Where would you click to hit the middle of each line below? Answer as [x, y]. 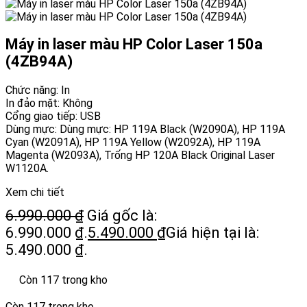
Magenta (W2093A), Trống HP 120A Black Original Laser [140, 156]
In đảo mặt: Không [49, 103]
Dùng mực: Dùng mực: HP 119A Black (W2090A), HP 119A [145, 130]
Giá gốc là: [122, 216]
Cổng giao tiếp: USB [53, 116]
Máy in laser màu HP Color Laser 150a [134, 45]
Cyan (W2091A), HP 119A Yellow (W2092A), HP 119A [133, 143]
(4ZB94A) [39, 62]
